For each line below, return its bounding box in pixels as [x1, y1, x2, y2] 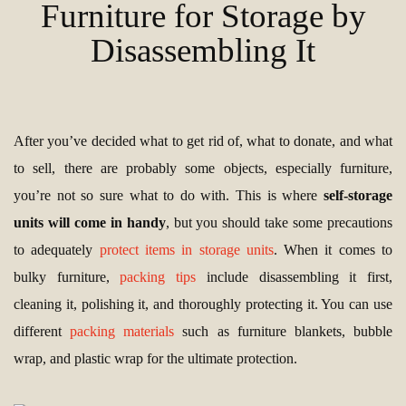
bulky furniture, [14, 269, 121, 285]
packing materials [70, 324, 175, 340]
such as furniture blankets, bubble [174, 324, 393, 340]
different [14, 324, 71, 340]
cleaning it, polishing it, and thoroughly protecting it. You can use [14, 296, 392, 313]
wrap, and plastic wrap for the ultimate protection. [14, 351, 297, 367]
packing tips [120, 269, 197, 285]
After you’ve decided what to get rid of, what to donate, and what [14, 133, 392, 150]
